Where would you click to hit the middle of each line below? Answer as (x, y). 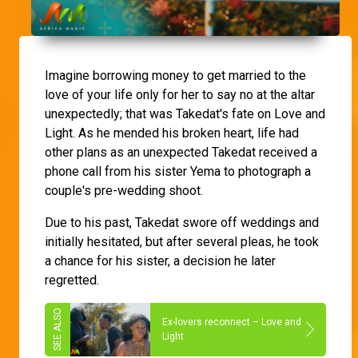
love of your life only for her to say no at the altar (180, 94)
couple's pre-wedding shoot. (124, 190)
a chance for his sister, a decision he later (160, 261)
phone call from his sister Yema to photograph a (178, 171)
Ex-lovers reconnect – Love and (232, 322)
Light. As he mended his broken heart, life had (172, 133)
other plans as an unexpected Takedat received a (181, 152)
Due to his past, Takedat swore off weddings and (182, 222)
